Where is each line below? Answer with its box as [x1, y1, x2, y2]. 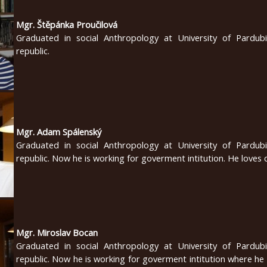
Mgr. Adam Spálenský [16, 125, 101, 138]
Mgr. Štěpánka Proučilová [16, 18, 120, 30]
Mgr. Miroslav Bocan [16, 226, 98, 238]
